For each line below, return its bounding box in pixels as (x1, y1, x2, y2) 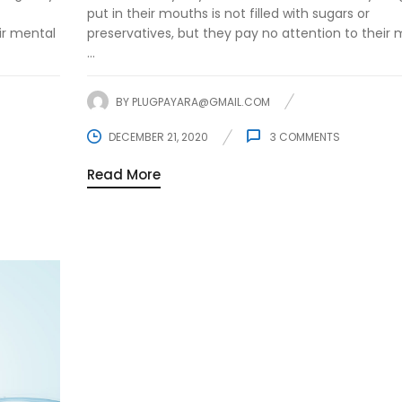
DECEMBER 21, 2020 (108, 129, 208, 145)
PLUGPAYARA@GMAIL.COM (131, 93, 270, 109)
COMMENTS (275, 129, 340, 145)
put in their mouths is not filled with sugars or (86, 4, 370, 23)
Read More (86, 165, 161, 185)
